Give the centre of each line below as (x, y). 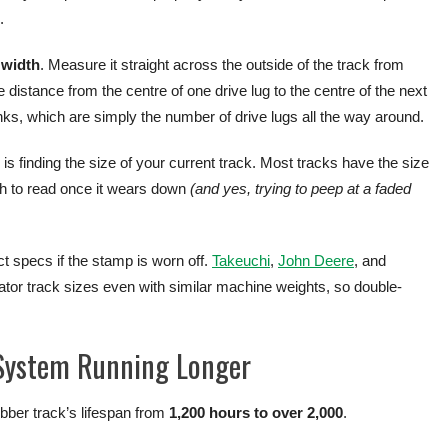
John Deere (316, 261)
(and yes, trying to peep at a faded (300, 189)
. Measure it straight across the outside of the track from (222, 65)
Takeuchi (241, 261)
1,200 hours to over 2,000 (256, 413)
